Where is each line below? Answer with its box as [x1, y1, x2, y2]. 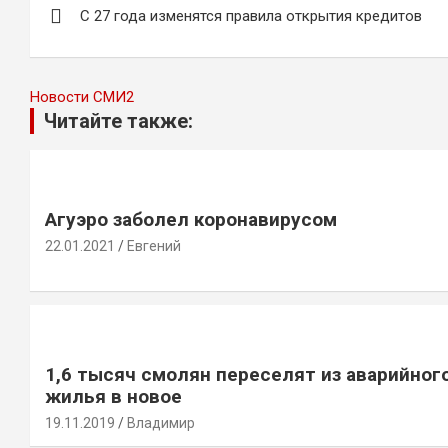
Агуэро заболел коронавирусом [45, 208, 337, 231]
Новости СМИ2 [30, 88, 134, 106]
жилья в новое [45, 385, 182, 408]
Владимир [127, 415, 195, 431]
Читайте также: [44, 109, 193, 133]
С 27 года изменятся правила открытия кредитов [80, 7, 422, 25]
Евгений [127, 238, 181, 254]
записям [30, 56, 149, 91]
